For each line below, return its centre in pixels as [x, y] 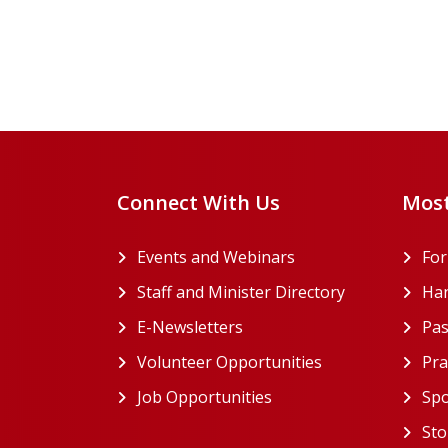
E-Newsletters [190, 326]
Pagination [275, 45]
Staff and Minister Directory [241, 291]
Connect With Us [198, 202]
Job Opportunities [204, 396]
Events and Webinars [216, 256]
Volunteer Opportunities [229, 361]
